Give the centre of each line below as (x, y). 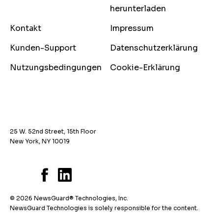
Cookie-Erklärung (145, 67)
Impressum (132, 28)
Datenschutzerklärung (154, 48)
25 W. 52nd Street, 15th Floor (53, 131)
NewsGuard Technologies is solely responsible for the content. (104, 208)
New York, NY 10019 (40, 141)
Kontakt (26, 28)
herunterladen (138, 8)
